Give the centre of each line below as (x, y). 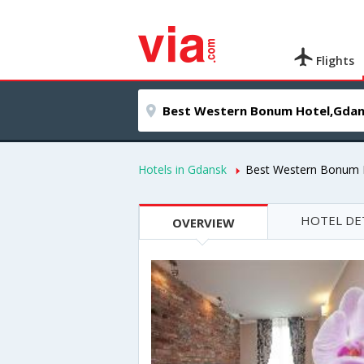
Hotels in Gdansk (182, 169)
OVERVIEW (204, 223)
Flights (334, 61)
